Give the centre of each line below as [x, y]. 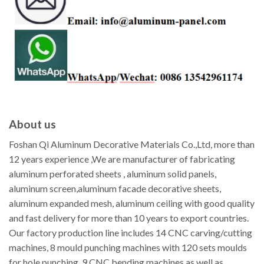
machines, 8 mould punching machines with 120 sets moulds [128, 247]
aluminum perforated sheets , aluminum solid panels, [113, 174]
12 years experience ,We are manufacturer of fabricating [122, 159]
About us [32, 124]
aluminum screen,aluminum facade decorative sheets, [115, 189]
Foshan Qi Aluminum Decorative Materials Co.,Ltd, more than [132, 144]
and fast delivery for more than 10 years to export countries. [129, 218]
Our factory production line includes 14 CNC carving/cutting [131, 233]
